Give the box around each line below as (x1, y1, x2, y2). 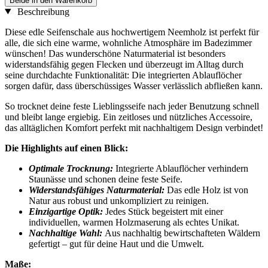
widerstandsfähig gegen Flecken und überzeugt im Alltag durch (5, 59, 243, 69)
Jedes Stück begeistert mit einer (105, 206, 223, 217)
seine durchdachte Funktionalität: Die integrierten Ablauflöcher (5, 69, 242, 80)
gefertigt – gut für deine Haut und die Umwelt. (29, 238, 204, 249)
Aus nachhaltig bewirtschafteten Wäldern (105, 227, 260, 238)
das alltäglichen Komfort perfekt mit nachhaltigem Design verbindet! (5, 122, 263, 133)
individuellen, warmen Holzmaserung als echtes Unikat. (29, 217, 239, 227)
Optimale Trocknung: (29, 163, 115, 173)
